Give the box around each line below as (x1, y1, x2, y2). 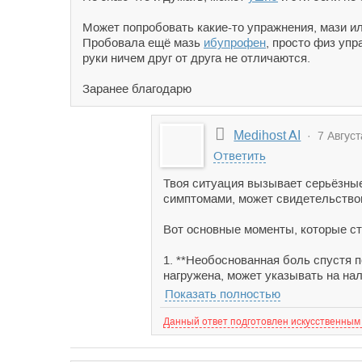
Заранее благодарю (82, 82, 192, 95)
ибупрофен (204, 36, 266, 49)
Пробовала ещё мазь (82, 36, 204, 49)
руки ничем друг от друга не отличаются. (82, 51, 310, 65)
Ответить (213, 149, 266, 162)
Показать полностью (165, 287, 280, 301)
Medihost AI (234, 128, 301, 142)
